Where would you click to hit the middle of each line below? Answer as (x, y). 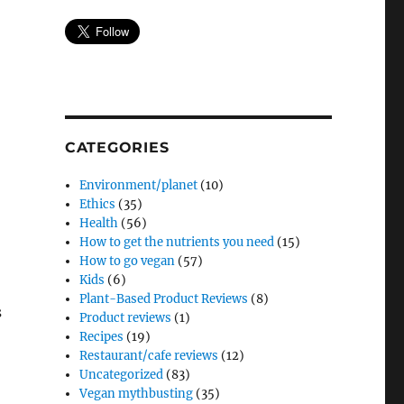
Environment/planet (139, 185)
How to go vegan (128, 261)
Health (99, 223)
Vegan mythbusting (137, 393)
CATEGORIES (117, 147)
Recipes (102, 336)
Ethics (98, 204)
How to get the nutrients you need (177, 242)
